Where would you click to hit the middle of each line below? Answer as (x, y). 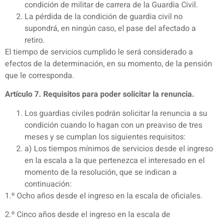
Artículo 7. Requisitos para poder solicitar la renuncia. (100, 95)
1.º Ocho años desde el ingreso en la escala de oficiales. (104, 196)
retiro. (35, 41)
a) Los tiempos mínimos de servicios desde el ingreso (119, 149)
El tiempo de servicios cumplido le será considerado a (99, 52)
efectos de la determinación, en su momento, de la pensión (109, 64)
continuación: (48, 184)
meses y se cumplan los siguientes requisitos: (105, 137)
